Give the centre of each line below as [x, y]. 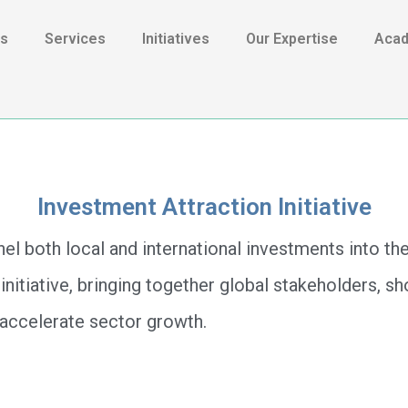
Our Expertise [292, 39]
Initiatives [176, 39]
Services [75, 39]
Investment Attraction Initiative [204, 207]
